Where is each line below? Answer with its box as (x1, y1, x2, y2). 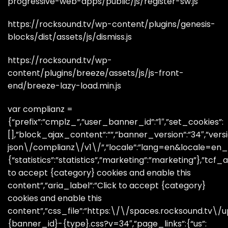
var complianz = (8, 103, 73, 116)
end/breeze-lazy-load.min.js (8, 80, 121, 92)
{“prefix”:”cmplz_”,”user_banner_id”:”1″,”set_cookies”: (8, 116, 223, 128)
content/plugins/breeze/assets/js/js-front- (8, 67, 184, 79)
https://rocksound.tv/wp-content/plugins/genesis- (8, 18, 215, 31)
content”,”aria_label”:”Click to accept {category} (8, 180, 206, 192)
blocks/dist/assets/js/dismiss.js (8, 31, 132, 43)
